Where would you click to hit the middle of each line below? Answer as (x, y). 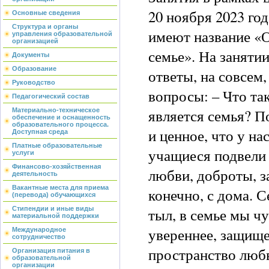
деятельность (35, 174)
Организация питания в (51, 250)
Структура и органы (45, 26)
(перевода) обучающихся (54, 195)
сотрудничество (39, 237)
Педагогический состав (51, 96)
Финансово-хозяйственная (56, 166)
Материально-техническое (56, 110)
